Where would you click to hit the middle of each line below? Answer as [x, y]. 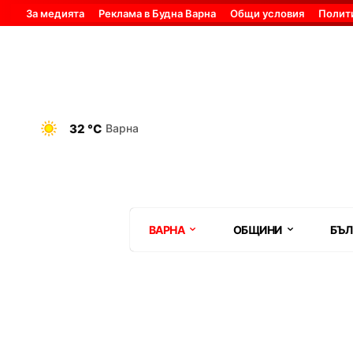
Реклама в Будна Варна [157, 14]
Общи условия [267, 14]
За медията [55, 14]
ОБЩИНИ [257, 229]
